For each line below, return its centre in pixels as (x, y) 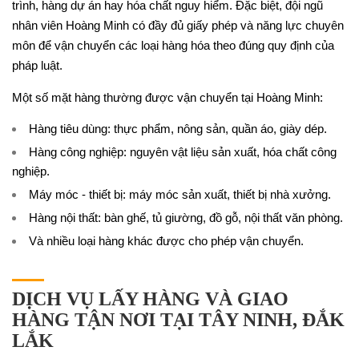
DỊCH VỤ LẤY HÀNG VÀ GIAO (150, 299)
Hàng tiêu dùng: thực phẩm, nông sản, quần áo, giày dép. (178, 129)
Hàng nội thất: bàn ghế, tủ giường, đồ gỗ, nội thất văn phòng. (186, 218)
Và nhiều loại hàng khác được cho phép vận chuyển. (166, 241)
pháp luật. (37, 65)
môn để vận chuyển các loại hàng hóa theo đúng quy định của (173, 45)
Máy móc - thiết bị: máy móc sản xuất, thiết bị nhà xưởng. (180, 194)
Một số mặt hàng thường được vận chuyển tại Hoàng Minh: (167, 97)
